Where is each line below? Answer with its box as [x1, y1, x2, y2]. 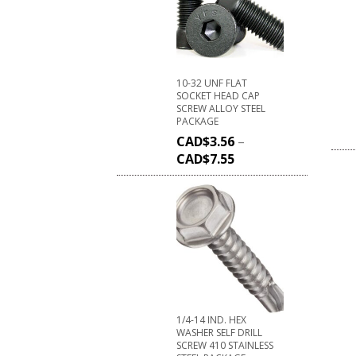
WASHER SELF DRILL [176, 325, 262, 339]
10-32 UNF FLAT [176, 75, 247, 90]
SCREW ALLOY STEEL [176, 101, 265, 115]
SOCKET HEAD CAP [176, 88, 260, 103]
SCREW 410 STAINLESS [176, 338, 273, 352]
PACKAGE [176, 114, 219, 128]
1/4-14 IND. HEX [176, 312, 246, 327]
